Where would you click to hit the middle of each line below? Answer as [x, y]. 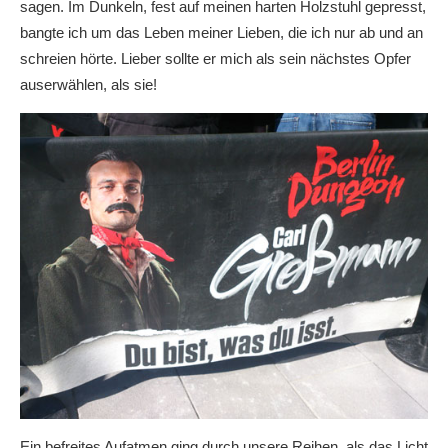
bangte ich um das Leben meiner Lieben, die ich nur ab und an [221, 33]
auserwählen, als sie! [88, 85]
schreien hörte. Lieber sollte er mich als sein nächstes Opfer [215, 59]
